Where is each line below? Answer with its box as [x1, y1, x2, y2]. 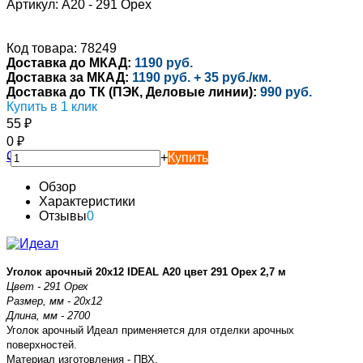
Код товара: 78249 [6, 41, 117, 55]
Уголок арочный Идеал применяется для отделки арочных [6, 323, 294, 336]
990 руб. [260, 84, 312, 99]
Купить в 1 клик [6, 99, 97, 113]
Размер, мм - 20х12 [6, 294, 102, 307]
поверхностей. [6, 338, 77, 351]
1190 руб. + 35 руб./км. [132, 70, 271, 84]
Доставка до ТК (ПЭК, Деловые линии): [6, 84, 257, 99]
